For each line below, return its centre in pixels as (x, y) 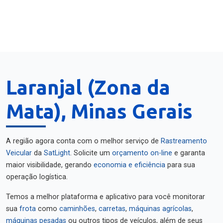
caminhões (77, 209)
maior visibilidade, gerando (50, 165)
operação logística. (37, 177)
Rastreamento (184, 141)
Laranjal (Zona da (88, 87)
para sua (180, 165)
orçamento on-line (142, 153)
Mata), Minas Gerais (99, 111)
